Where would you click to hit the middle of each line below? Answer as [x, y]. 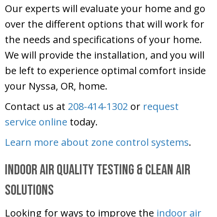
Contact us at [36, 107]
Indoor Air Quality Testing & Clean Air [98, 170]
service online [36, 122]
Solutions [29, 191]
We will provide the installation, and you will [105, 55]
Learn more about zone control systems [97, 142]
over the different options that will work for [105, 24]
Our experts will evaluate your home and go [105, 9]
